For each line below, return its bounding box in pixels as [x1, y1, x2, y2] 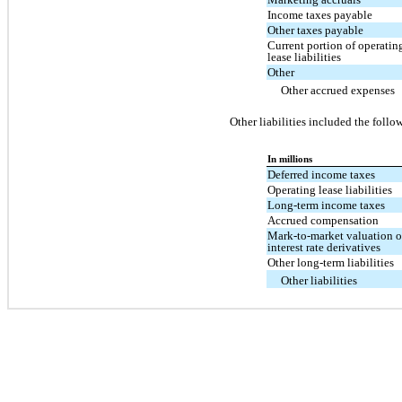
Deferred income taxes [267, 167, 376, 181]
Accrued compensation [267, 213, 380, 227]
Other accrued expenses [281, 83, 396, 97]
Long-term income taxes [267, 197, 386, 212]
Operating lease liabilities [267, 182, 393, 197]
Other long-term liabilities [267, 255, 395, 269]
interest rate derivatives [267, 240, 381, 254]
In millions [267, 153, 313, 164]
